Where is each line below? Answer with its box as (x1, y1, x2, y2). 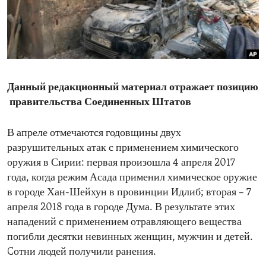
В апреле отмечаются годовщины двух (7, 128, 181, 140)
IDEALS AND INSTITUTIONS (21, 28, 130, 37)
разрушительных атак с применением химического (7, 142, 239, 154)
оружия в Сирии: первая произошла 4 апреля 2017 (7, 157, 235, 169)
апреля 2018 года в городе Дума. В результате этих (7, 202, 235, 214)
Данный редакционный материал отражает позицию (7, 82, 258, 94)
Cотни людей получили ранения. (7, 246, 156, 258)
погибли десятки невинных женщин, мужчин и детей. (7, 232, 253, 243)
